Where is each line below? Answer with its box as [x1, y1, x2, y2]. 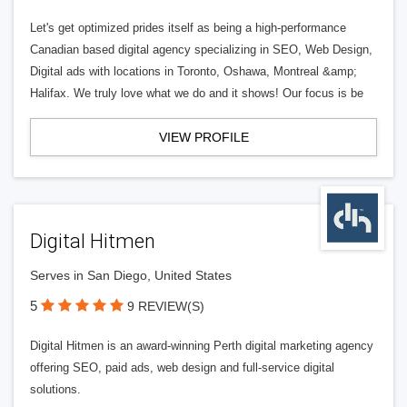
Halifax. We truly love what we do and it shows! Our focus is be [30, 86, 363, 100]
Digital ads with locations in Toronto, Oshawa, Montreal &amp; [30, 65, 357, 78]
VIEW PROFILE [158, 130, 249, 144]
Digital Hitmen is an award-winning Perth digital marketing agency [30, 339, 373, 352]
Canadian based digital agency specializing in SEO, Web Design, [30, 43, 372, 56]
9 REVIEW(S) [127, 299, 204, 313]
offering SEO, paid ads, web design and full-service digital [30, 361, 334, 374]
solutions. [30, 382, 81, 396]
